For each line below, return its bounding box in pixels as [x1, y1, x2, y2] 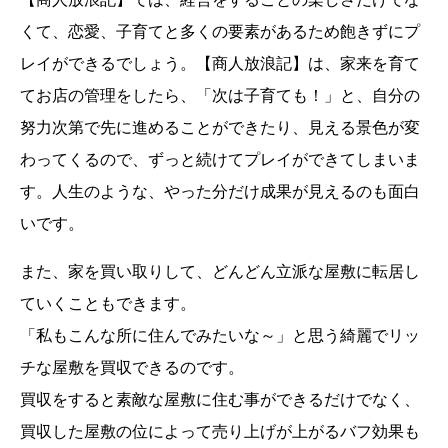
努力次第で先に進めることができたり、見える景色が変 [20, 118, 420, 136]
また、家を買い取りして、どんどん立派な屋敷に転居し [20, 262, 420, 280]
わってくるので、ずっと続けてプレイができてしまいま [20, 150, 420, 168]
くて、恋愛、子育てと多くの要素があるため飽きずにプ [20, 22, 420, 40]
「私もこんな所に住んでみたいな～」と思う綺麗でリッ [20, 326, 420, 344]
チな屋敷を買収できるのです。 [20, 358, 244, 376]
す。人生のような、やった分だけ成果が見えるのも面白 [20, 182, 420, 200]
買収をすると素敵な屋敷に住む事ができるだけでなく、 [20, 390, 420, 408]
